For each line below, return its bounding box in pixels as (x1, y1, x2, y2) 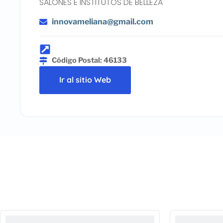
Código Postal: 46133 (52, 56, 127, 65)
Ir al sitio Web (59, 75, 111, 85)
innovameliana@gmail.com (52, 16, 154, 26)
